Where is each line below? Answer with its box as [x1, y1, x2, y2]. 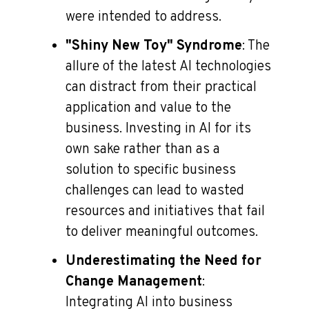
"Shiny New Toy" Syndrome [66, 37, 242, 55]
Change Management [66, 272, 202, 291]
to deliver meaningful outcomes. [66, 223, 258, 241]
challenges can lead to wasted [66, 181, 244, 200]
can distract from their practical [66, 78, 257, 97]
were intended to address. [66, 8, 221, 26]
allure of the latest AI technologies [66, 57, 271, 76]
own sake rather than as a [66, 140, 220, 159]
